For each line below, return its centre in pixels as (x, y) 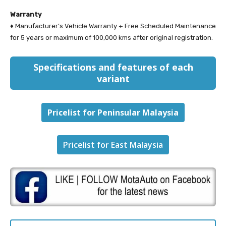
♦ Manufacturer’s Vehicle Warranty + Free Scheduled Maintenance (113, 26)
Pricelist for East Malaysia (113, 145)
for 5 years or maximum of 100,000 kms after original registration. (111, 38)
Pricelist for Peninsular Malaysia (113, 113)
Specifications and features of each (113, 67)
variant (113, 79)
